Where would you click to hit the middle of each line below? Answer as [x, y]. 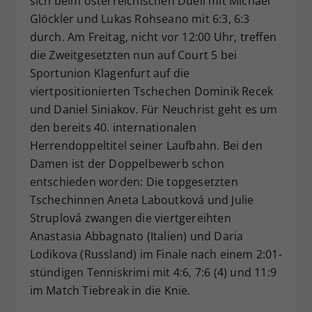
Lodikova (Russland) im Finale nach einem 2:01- [156, 254]
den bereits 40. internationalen [113, 127]
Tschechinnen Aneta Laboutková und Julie [142, 200]
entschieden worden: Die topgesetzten [134, 181]
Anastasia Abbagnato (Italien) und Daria [136, 236]
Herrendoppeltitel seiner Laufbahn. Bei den [146, 145]
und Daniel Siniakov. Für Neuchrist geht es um [154, 109]
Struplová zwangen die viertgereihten [130, 218]
